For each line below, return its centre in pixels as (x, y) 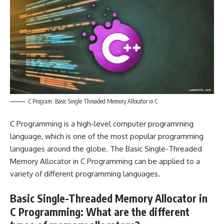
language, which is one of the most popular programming (107, 136)
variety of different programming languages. (85, 174)
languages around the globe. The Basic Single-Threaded (106, 149)
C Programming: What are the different (100, 211)
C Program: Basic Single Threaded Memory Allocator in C (93, 101)
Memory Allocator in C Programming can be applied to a (105, 161)
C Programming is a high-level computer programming (102, 124)
